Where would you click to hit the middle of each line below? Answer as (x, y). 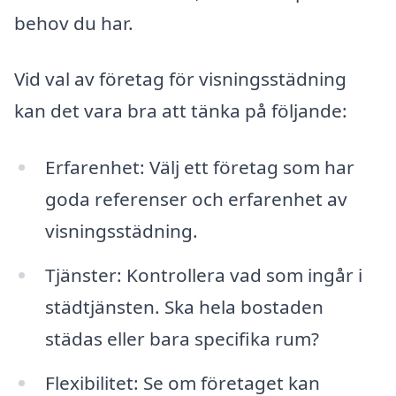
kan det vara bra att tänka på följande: (181, 111)
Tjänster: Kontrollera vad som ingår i (203, 274)
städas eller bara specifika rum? (182, 338)
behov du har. (74, 23)
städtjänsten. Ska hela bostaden (184, 306)
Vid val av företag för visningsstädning (180, 79)
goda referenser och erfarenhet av (196, 199)
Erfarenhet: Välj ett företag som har (199, 168)
